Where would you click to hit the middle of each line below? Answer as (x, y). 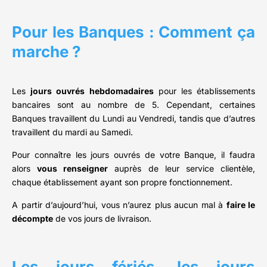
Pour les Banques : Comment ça (133, 32)
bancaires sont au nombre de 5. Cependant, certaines (133, 105)
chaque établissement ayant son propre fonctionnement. (122, 182)
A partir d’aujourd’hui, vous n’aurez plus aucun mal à (119, 205)
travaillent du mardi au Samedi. (72, 132)
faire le (240, 205)
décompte (32, 219)
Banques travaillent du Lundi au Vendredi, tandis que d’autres (133, 119)
